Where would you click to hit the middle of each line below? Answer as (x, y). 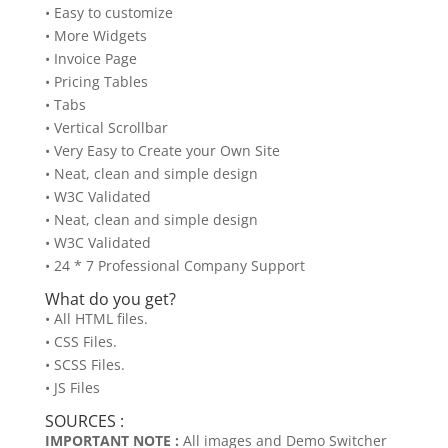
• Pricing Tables (96, 82)
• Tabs (65, 105)
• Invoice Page (90, 59)
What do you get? (110, 299)
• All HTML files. (96, 319)
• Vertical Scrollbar (106, 128)
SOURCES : (84, 421)
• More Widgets (95, 36)
